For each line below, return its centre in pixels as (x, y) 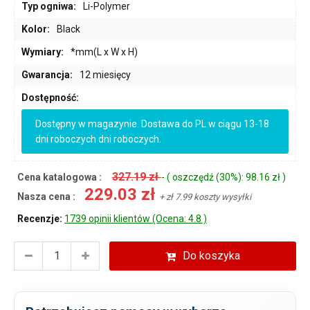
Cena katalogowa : (60, 177)
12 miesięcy (105, 74)
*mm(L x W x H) (104, 52)
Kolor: (36, 29)
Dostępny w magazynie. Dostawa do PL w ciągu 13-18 (152, 124)
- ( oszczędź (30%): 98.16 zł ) (224, 177)
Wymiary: (43, 52)
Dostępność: (50, 97)
